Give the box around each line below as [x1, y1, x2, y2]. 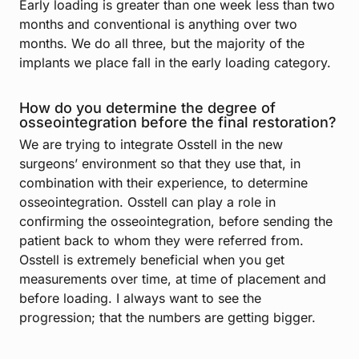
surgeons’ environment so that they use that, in [19, 155, 301, 172]
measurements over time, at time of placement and [19, 271, 326, 288]
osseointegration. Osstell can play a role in [19, 194, 276, 211]
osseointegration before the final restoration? [19, 114, 337, 131]
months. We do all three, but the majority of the [19, 35, 305, 52]
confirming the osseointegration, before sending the [19, 213, 333, 230]
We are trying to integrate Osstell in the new [19, 136, 283, 153]
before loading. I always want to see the [19, 290, 261, 307]
